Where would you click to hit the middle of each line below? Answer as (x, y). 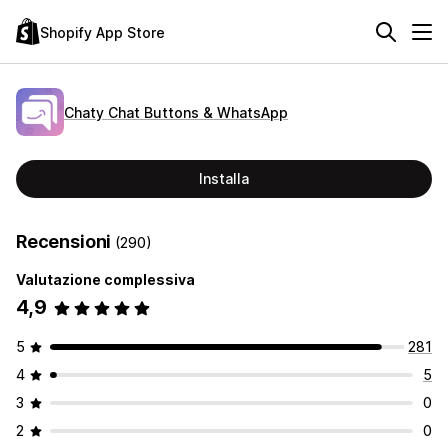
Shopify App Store (102, 32)
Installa (224, 178)
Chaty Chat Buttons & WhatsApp (176, 112)
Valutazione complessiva (105, 279)
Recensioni (66, 241)
